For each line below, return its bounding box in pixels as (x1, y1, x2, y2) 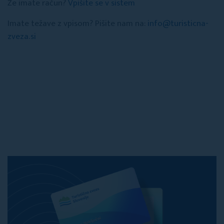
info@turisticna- (147, 16, 208, 30)
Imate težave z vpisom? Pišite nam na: (7, 16, 147, 30)
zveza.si (7, 29, 36, 43)
